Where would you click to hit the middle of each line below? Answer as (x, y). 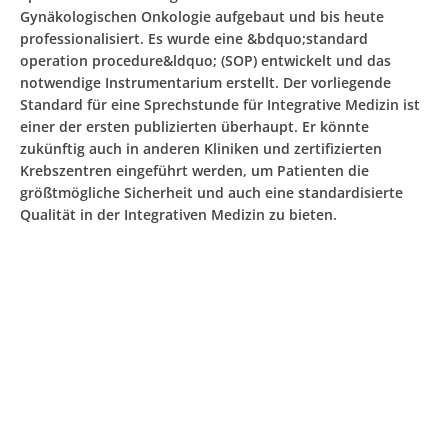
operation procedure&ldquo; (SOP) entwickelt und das (205, 60)
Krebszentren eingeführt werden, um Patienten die (194, 170)
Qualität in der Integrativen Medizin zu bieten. (178, 214)
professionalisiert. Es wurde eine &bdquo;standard (194, 38)
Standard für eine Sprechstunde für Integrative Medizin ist (220, 104)
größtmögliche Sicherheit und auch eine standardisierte (211, 192)
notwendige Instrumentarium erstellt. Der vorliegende (205, 82)
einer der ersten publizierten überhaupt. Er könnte (194, 126)
